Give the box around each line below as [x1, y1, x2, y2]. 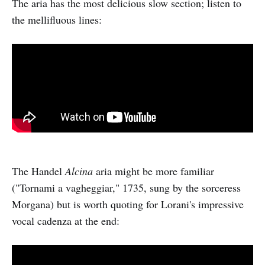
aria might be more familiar [93, 163, 214, 178]
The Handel [12, 163, 65, 178]
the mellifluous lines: [12, 12, 102, 27]
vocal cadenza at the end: [12, 213, 119, 228]
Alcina [65, 163, 93, 178]
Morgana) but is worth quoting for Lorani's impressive [12, 196, 244, 211]
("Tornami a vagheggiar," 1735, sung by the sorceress [12, 180, 241, 195]
